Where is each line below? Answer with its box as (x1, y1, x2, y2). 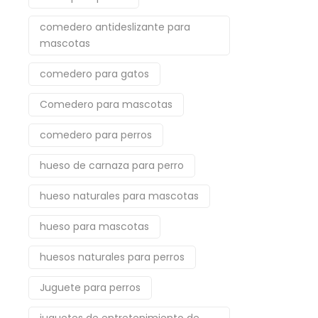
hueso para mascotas (40, 219, 149, 234)
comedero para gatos (40, 67, 149, 81)
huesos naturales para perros (40, 250, 185, 264)
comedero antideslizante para (40, 20, 190, 34)
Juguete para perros (40, 280, 141, 295)
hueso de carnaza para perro (40, 158, 184, 172)
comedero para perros (40, 128, 152, 142)
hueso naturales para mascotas (40, 189, 199, 203)
